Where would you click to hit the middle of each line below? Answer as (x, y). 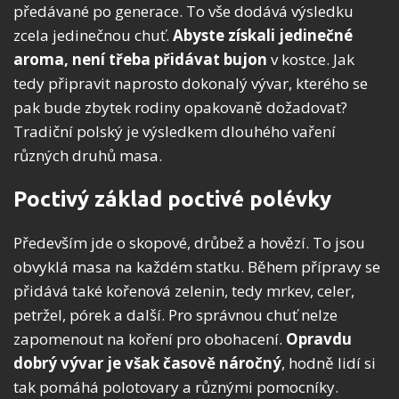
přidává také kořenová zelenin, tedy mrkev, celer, (184, 291)
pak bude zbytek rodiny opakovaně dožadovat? (180, 108)
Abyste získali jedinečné (263, 36)
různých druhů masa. (88, 156)
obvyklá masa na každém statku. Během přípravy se (197, 267)
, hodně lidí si (329, 363)
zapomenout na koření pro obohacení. (150, 339)
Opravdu (319, 339)
